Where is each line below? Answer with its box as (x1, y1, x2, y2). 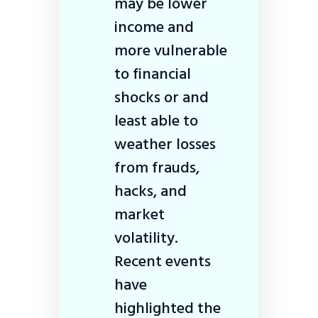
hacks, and (114, 177, 187, 204)
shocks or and (114, 84, 209, 110)
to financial (114, 60, 191, 87)
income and (114, 13, 194, 40)
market (114, 201, 165, 227)
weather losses (114, 131, 216, 157)
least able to (114, 107, 198, 133)
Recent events (114, 248, 211, 274)
